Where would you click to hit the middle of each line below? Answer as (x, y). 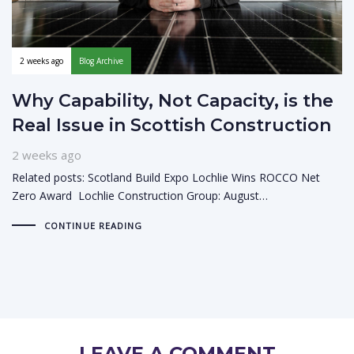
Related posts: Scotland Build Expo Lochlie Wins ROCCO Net (166, 177)
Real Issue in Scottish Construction (171, 125)
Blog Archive (101, 60)
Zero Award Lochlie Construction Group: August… (140, 195)
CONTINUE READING (93, 225)
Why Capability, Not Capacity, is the (173, 100)
